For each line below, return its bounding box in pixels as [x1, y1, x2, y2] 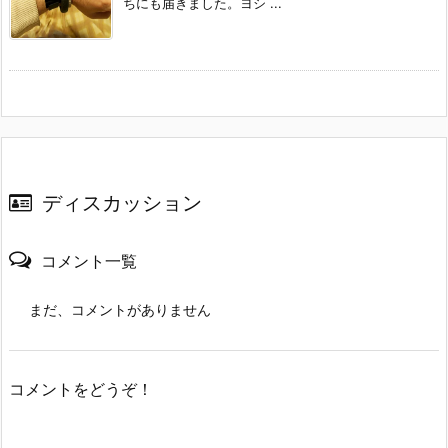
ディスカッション [42, 190, 202, 215]
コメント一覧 [41, 250, 137, 271]
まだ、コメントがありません [29, 300, 211, 318]
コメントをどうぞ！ [9, 378, 153, 399]
